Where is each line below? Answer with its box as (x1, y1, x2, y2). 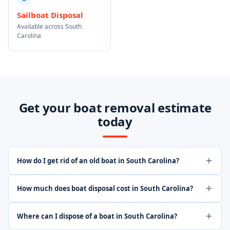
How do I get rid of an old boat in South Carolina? (17, 156, 179, 165)
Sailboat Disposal (17, 10, 83, 20)
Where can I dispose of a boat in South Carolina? (17, 212, 177, 221)
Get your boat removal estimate (18, 99, 212, 116)
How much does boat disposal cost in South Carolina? (17, 184, 193, 193)
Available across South (17, 22, 82, 31)
